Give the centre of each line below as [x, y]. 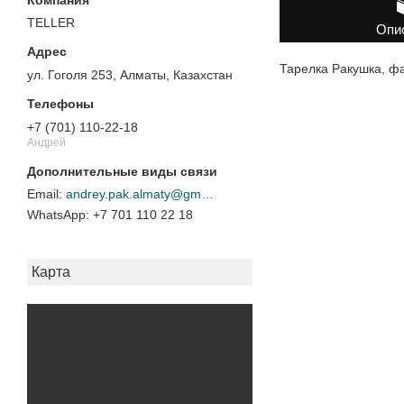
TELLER [51, 23]
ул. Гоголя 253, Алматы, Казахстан [130, 75]
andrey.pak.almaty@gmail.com [207, 194]
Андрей [46, 142]
